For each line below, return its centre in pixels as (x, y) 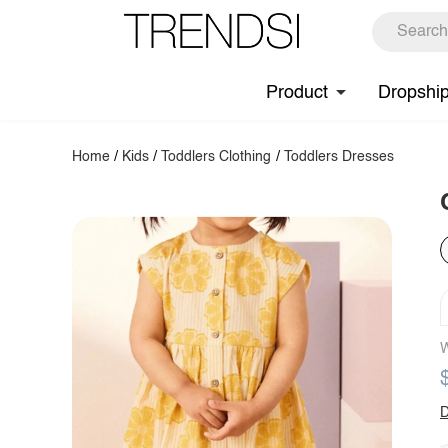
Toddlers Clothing (216, 157)
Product (297, 92)
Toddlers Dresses (338, 157)
